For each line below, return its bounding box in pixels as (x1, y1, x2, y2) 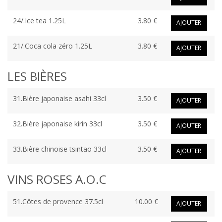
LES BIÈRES (7, 68, 67, 85)
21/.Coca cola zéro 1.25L (12, 41, 92, 51)
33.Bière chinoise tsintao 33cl (12, 144, 107, 154)
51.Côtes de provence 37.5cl (12, 197, 103, 207)
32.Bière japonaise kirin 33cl (12, 119, 102, 129)
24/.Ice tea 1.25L (12, 16, 66, 26)
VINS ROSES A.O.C (7, 171, 107, 188)
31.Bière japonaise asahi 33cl (12, 94, 106, 104)
